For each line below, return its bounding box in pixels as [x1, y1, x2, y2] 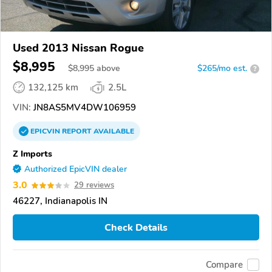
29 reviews [74, 180, 114, 191]
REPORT [62, 126, 92, 137]
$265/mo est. [197, 63, 247, 75]
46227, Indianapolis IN [13, 195, 107, 208]
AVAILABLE [92, 126, 134, 137]
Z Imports [13, 148, 52, 160]
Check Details [104, 220, 168, 234]
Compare [206, 258, 243, 271]
